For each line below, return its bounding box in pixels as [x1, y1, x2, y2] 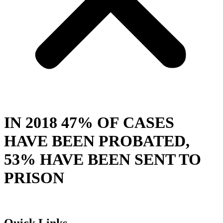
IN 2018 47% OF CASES [4, 113, 174, 131]
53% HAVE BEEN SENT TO [4, 150, 201, 168]
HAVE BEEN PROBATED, [4, 131, 190, 150]
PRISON [4, 168, 64, 187]
